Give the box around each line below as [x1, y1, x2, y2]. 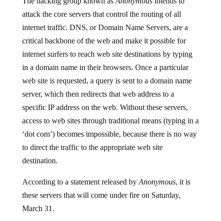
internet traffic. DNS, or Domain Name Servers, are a [22, 15, 188, 24]
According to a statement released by [22, 170, 139, 178]
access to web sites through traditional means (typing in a [22, 109, 199, 117]
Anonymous [138, 170, 176, 178]
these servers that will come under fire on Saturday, [22, 183, 181, 191]
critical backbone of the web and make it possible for [22, 29, 186, 37]
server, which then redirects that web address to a [22, 82, 174, 90]
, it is [175, 170, 190, 178]
